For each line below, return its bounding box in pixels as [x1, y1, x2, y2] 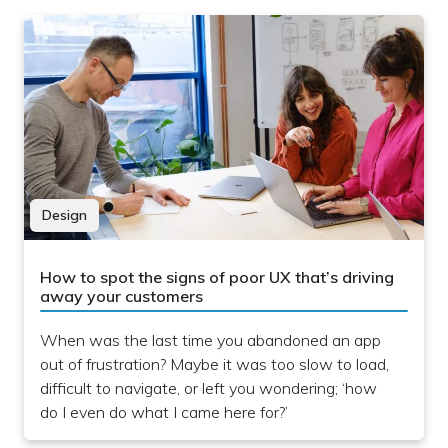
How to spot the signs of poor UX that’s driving [40, 267, 394, 288]
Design [42, 206, 87, 225]
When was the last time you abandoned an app [40, 330, 381, 351]
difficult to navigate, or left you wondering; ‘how [40, 378, 377, 399]
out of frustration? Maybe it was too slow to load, [40, 354, 389, 375]
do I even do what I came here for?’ [40, 402, 288, 423]
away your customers [40, 286, 203, 307]
